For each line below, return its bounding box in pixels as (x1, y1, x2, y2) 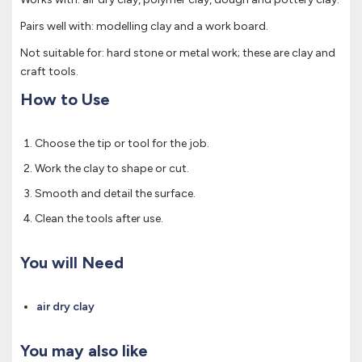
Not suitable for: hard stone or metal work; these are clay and (20, 46, 335, 61)
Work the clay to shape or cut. (35, 162, 189, 176)
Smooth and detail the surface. (35, 187, 196, 201)
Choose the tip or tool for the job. (35, 137, 209, 151)
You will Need (20, 253, 124, 273)
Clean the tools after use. (35, 212, 163, 226)
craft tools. (20, 65, 78, 79)
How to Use (20, 90, 110, 110)
